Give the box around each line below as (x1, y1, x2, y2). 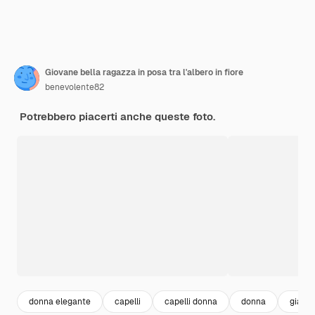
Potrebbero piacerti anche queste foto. (20, 110, 215, 124)
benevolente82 (45, 82, 104, 94)
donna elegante (29, 295, 91, 307)
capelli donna (165, 295, 217, 307)
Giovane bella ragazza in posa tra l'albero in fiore (45, 67, 243, 79)
